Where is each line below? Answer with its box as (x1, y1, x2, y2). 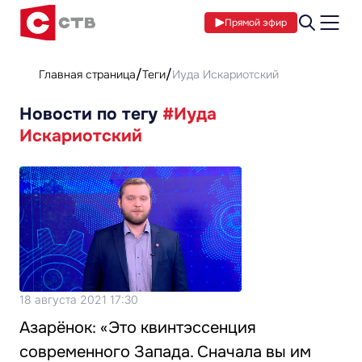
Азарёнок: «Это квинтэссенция (19, 317, 256, 338)
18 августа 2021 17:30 (19, 292, 138, 306)
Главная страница (39, 67, 136, 82)
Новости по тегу (19, 103, 162, 124)
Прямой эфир (225, 16, 287, 29)
